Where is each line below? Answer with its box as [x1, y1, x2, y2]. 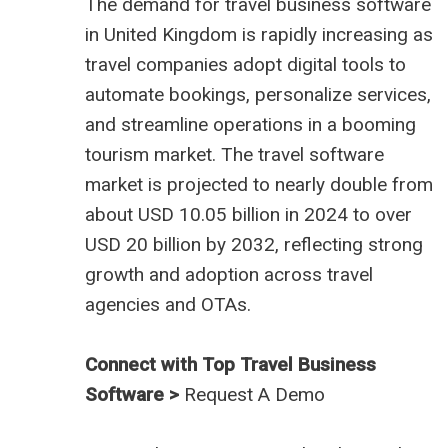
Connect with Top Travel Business [85, 353, 376, 377]
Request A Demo [184, 383, 325, 407]
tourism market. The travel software [85, 143, 384, 167]
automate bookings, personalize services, [85, 83, 431, 107]
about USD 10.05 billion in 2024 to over [85, 203, 412, 227]
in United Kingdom [85, 23, 237, 47]
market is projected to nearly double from [85, 173, 433, 197]
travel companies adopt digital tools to [85, 53, 406, 77]
